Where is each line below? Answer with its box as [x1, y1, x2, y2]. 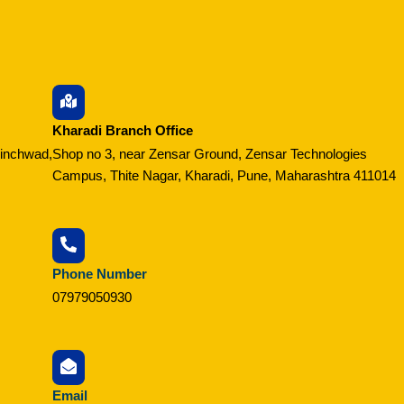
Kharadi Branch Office [52, 122, 194, 138]
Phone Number [52, 265, 148, 281]
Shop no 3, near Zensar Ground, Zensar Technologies [52, 145, 368, 161]
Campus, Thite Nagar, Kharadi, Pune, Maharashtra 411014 [52, 167, 397, 183]
